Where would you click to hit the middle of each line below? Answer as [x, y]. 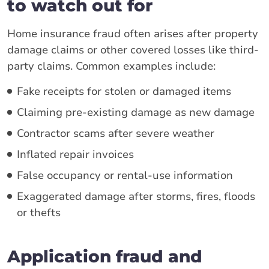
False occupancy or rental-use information [125, 175]
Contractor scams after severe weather [116, 133]
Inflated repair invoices [75, 154]
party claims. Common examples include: [111, 66]
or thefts [39, 212]
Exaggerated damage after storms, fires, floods [136, 196]
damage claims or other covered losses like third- [133, 50]
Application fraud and [105, 256]
